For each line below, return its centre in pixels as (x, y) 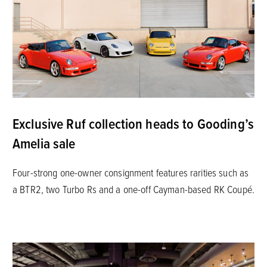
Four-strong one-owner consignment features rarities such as (131, 172)
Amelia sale (44, 143)
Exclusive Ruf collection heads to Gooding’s (133, 123)
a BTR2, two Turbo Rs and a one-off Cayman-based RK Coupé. (133, 189)
